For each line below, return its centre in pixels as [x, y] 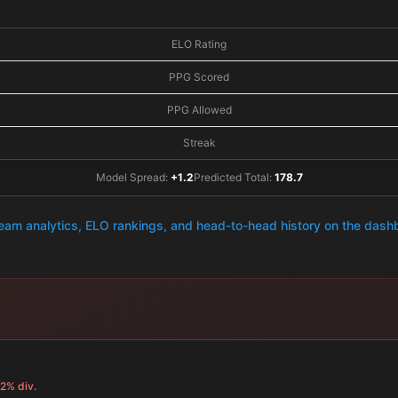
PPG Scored [199, 77]
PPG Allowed [199, 110]
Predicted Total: [234, 177]
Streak [199, 143]
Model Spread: [133, 177]
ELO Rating [199, 44]
